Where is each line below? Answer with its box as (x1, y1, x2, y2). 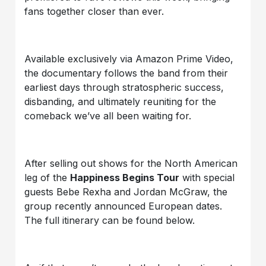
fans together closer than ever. (24, 5, 164, 17)
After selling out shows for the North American (24, 157, 238, 169)
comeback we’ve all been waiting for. (24, 109, 192, 122)
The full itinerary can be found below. (24, 214, 195, 226)
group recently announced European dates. (24, 199, 223, 212)
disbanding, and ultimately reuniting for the (24, 95, 217, 107)
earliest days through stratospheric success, (24, 81, 224, 93)
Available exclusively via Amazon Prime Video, (24, 52, 234, 65)
